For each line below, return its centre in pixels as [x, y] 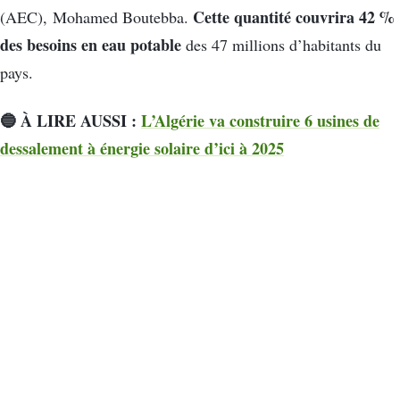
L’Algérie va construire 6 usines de [260, 120]
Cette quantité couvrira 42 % [294, 17]
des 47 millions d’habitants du [281, 45]
